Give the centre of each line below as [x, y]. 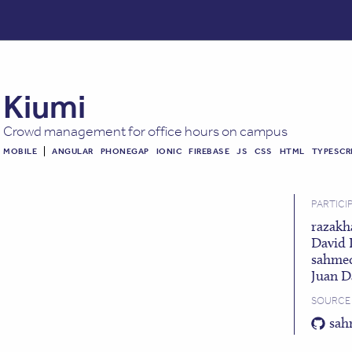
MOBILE [20, 150]
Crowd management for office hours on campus [146, 131]
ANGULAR [73, 150]
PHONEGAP [125, 150]
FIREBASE [209, 150]
